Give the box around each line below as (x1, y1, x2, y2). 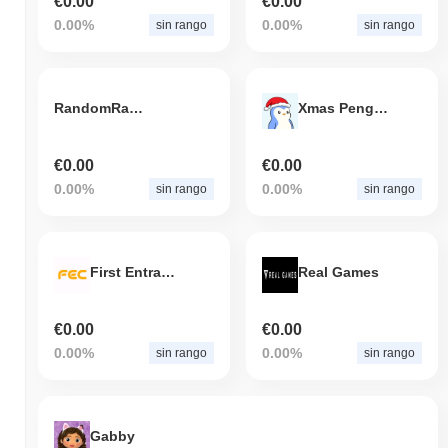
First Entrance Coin (161, 263, 175, 280)
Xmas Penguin (373, 99, 388, 116)
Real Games (297, 263, 379, 280)
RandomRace (129, 99, 143, 116)
